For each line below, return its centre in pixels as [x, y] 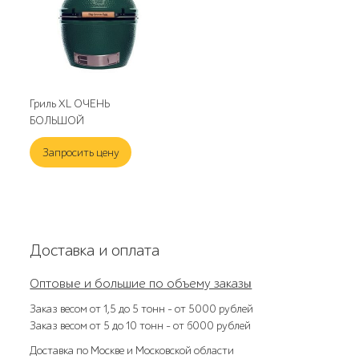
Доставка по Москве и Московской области [132, 350]
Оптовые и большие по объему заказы [141, 283]
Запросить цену [81, 152]
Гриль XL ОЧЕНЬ [70, 103]
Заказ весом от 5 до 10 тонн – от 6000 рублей [141, 325]
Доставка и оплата [95, 250]
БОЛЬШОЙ [57, 120]
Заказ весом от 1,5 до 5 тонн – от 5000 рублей [142, 309]
